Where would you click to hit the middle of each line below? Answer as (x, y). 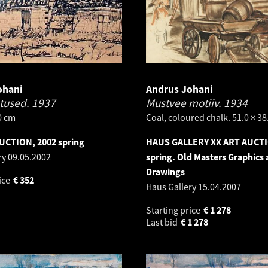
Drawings (165, 171)
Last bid (163, 222)
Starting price (174, 210)
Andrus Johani (179, 89)
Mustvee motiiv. (185, 103)
